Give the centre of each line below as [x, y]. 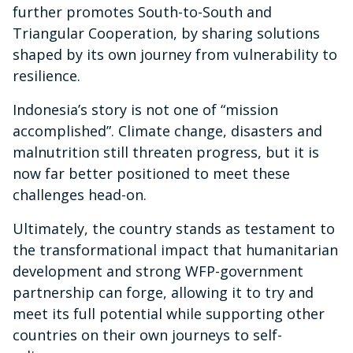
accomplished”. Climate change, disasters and [167, 130]
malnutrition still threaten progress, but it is [166, 152]
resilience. [50, 75]
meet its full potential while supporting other [169, 313]
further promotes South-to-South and [142, 11]
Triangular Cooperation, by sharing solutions [166, 33]
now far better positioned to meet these [151, 173]
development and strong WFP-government [158, 271]
